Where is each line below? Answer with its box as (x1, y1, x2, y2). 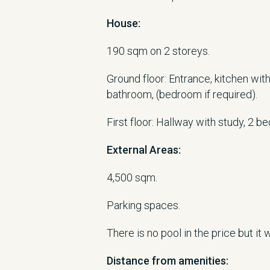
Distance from (107, 254, 178, 267)
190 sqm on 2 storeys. (107, 45, 210, 57)
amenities (178, 254, 226, 267)
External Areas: (107, 143, 181, 156)
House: (107, 17, 140, 30)
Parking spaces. (107, 199, 180, 212)
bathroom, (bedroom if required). (107, 88, 257, 101)
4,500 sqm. (107, 171, 157, 184)
